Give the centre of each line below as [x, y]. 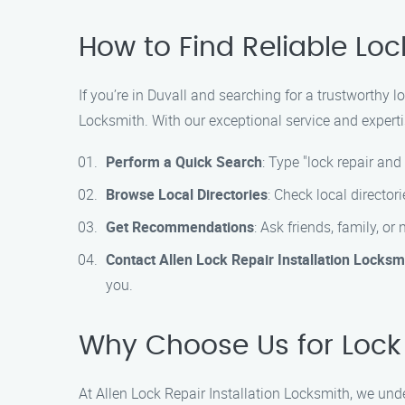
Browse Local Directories [187, 194]
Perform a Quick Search [184, 162]
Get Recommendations [180, 227]
